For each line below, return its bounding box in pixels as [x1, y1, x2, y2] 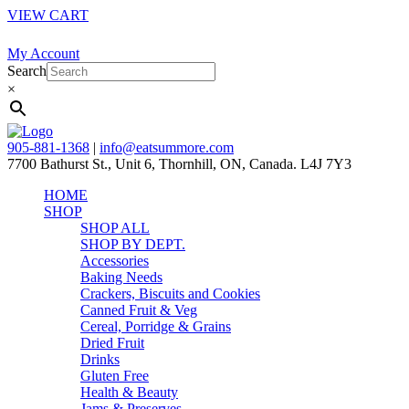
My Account [7, 46, 79, 61]
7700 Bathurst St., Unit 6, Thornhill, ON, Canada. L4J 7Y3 [7, 156, 351, 172]
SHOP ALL [80, 220, 150, 236]
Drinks [80, 351, 120, 367]
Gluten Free [80, 368, 149, 383]
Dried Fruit [80, 335, 144, 351]
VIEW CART [7, 7, 89, 23]
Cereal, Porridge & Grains [80, 319, 231, 334]
